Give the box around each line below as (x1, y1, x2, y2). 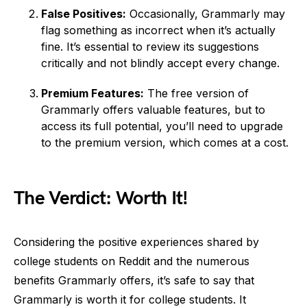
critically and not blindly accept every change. (41, 56, 280, 70)
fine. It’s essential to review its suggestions (41, 40, 259, 53)
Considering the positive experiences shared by (14, 235, 259, 249)
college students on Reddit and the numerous (14, 254, 249, 268)
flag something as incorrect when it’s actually (41, 23, 275, 37)
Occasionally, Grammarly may (126, 7, 285, 21)
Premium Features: (41, 86, 144, 100)
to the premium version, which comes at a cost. (41, 136, 288, 149)
